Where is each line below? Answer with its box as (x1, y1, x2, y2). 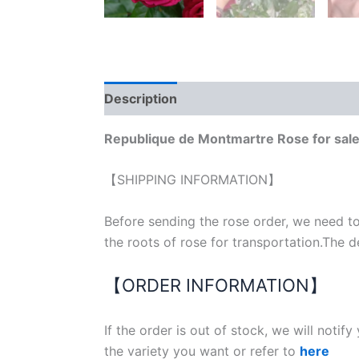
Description (104, 90, 177, 107)
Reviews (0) (194, 90, 271, 107)
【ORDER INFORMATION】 (104, 275, 327, 296)
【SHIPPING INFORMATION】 (104, 171, 280, 188)
